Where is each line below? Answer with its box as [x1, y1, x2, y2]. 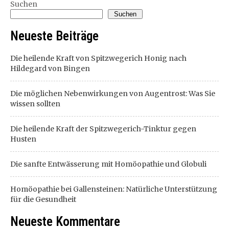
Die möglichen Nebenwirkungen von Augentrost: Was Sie [10, 88, 215, 98]
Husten [10, 134, 36, 144]
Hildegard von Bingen [10, 63, 90, 73]
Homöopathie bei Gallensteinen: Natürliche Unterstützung [10, 184, 217, 194]
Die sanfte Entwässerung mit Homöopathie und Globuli [10, 159, 207, 169]
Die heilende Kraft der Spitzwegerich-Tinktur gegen [10, 124, 196, 133]
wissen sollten [10, 99, 60, 108]
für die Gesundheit [10, 194, 76, 204]
